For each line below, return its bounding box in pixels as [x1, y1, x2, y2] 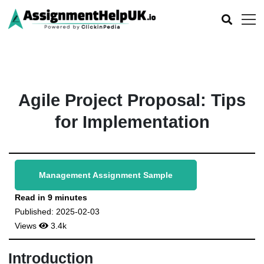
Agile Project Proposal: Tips [18, 91, 246, 110]
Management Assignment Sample [39, 170, 173, 180]
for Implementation [54, 113, 210, 131]
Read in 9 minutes [15, 193, 87, 202]
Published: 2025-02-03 [15, 207, 100, 216]
